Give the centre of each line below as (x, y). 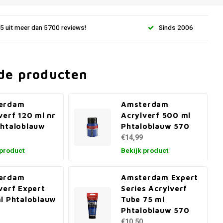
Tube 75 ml (143, 199)
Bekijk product (145, 151)
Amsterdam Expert (160, 177)
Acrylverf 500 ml (156, 115)
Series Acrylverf (154, 188)
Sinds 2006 (176, 28)
